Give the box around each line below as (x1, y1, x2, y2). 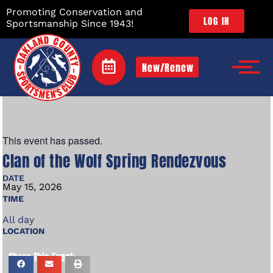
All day (2, 213, 35, 225)
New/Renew (142, 60, 194, 76)
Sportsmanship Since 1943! (6, 18, 133, 29)
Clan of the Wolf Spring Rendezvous (2, 149, 227, 172)
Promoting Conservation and (6, 6, 143, 18)
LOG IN (203, 13, 230, 28)
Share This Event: (9, 249, 76, 264)
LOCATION (2, 225, 45, 236)
